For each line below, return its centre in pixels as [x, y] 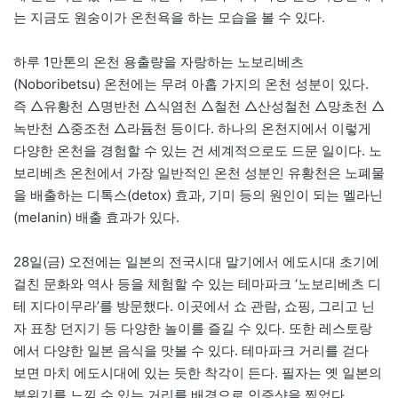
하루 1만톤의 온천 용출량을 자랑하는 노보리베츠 [159, 62]
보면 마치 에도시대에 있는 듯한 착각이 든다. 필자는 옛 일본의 [198, 373]
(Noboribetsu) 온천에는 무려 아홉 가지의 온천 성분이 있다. [191, 84]
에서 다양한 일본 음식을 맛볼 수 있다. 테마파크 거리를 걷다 [191, 351]
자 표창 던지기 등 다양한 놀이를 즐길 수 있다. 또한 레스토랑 [193, 329]
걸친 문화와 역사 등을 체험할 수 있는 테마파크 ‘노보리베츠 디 [197, 284]
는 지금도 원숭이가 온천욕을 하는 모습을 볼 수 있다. [169, 18]
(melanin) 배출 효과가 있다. [96, 218]
